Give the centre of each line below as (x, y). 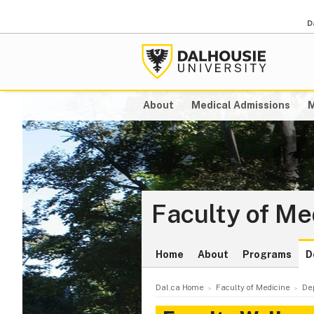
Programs (267, 255)
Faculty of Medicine (253, 288)
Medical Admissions (241, 105)
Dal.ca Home (180, 288)
